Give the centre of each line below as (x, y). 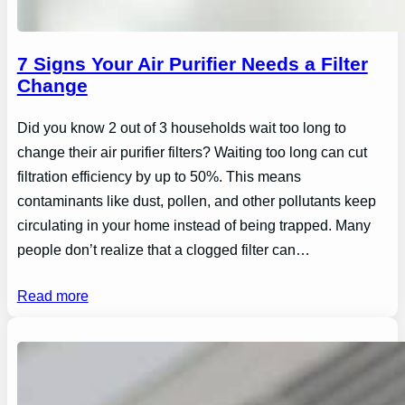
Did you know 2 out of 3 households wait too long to (181, 127)
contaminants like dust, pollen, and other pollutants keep (196, 201)
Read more (52, 296)
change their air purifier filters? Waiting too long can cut (192, 152)
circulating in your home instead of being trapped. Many (193, 225)
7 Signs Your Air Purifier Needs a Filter (192, 64)
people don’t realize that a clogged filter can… (163, 250)
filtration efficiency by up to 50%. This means (159, 176)
